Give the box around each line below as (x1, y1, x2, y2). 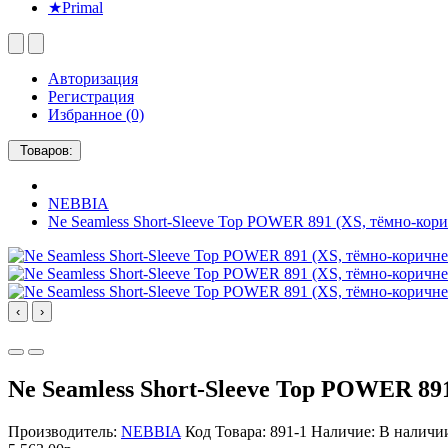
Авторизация (48, 70, 138, 87)
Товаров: (20, 143, 73, 158)
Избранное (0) (48, 106, 144, 123)
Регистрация (48, 88, 134, 105)
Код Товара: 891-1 (185, 422, 307, 440)
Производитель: (8, 422, 121, 440)
